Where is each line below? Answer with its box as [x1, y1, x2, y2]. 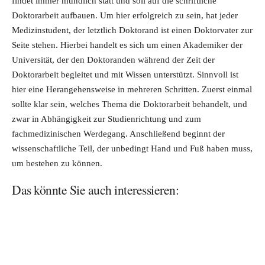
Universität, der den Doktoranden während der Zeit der [12, 55, 215, 65]
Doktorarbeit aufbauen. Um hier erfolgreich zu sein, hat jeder [12, 11, 238, 21]
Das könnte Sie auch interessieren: [12, 180, 179, 198]
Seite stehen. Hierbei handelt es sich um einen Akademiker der [12, 40, 243, 50]
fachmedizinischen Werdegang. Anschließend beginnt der [12, 129, 225, 139]
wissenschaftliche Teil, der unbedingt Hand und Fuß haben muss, [12, 144, 253, 154]
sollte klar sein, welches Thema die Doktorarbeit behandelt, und [12, 99, 247, 109]
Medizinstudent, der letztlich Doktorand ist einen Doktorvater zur [12, 25, 253, 35]
